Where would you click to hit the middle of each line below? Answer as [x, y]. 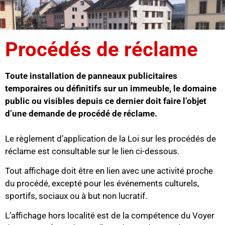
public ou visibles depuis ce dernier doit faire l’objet [106, 101]
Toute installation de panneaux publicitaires [91, 76]
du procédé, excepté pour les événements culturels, [102, 183]
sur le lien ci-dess [131, 151]
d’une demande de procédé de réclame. [81, 113]
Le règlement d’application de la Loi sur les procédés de [110, 138]
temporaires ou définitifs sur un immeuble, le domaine [111, 88]
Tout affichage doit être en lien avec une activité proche [109, 171]
